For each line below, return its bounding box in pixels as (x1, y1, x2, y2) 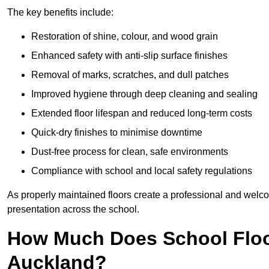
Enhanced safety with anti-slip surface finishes (31, 50, 228, 61)
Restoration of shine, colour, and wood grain (31, 31, 218, 42)
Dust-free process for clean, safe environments (31, 147, 228, 157)
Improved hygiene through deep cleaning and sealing (31, 89, 258, 100)
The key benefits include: (7, 7, 113, 18)
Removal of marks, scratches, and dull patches (31, 70, 229, 80)
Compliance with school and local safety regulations (31, 166, 252, 177)
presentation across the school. (7, 204, 139, 215)
